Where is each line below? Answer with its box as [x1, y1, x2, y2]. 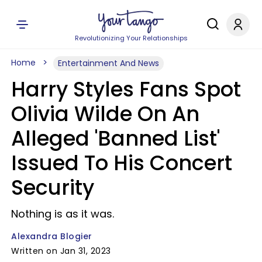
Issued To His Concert [11, 149, 232, 177]
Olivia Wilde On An [11, 99, 199, 128]
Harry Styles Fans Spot [11, 75, 241, 104]
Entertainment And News [58, 57, 159, 69]
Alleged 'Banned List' [11, 124, 220, 153]
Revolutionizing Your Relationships [74, 33, 188, 43]
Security [11, 173, 94, 202]
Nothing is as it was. [11, 206, 114, 221]
